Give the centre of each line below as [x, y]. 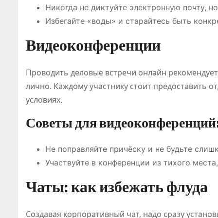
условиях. [44, 100]
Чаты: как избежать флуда [117, 187]
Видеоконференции [93, 45]
